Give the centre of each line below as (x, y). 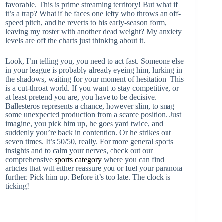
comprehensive (30, 159)
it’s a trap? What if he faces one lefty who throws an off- (93, 13)
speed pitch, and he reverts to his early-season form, (86, 22)
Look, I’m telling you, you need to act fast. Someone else (95, 61)
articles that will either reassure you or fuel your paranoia (94, 168)
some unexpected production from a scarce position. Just (93, 114)
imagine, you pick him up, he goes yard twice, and (84, 123)
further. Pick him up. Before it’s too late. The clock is (88, 177)
